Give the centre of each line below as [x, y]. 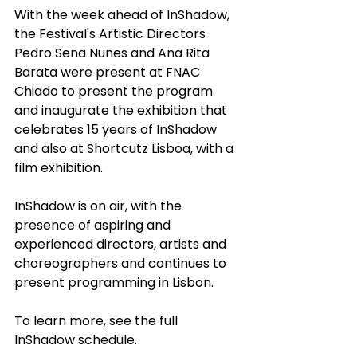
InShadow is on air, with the [100, 206]
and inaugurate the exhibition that [122, 111]
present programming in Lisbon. [114, 283]
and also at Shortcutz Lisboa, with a [126, 149]
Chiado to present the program [115, 92]
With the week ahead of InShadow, [124, 15]
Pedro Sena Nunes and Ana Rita [114, 53]
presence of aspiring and [94, 226]
